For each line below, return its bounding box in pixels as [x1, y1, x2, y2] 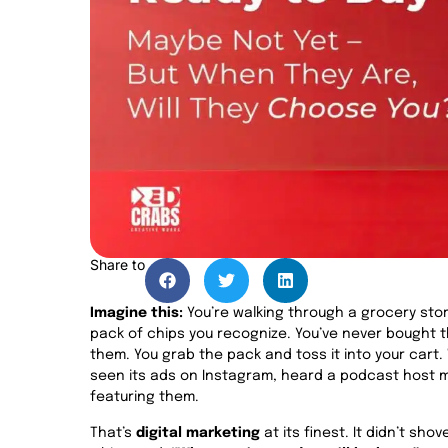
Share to [90, 256, 145, 274]
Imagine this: [90, 306, 183, 321]
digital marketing [136, 425, 260, 440]
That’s [90, 425, 136, 440]
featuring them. [90, 390, 199, 405]
